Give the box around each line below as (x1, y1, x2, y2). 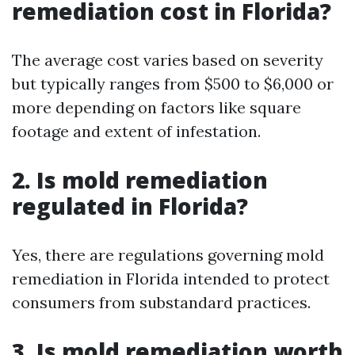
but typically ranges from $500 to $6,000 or (12, 74, 334, 94)
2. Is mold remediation (12, 165, 268, 195)
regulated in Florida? (12, 191, 248, 221)
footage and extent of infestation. (12, 121, 261, 141)
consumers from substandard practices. (12, 292, 311, 312)
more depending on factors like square (12, 97, 301, 117)
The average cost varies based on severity (12, 50, 323, 70)
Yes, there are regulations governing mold (12, 245, 324, 265)
